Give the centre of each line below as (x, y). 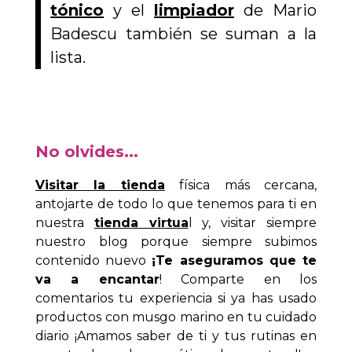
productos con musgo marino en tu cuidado (176, 317)
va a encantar (97, 279)
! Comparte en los (238, 279)
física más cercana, (241, 185)
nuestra (65, 222)
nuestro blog (82, 241)
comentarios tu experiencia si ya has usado (176, 298)
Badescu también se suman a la (183, 33)
